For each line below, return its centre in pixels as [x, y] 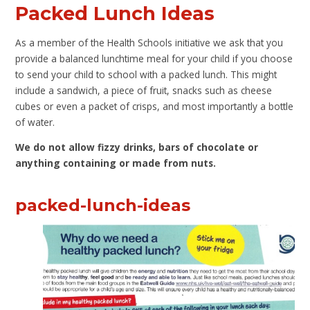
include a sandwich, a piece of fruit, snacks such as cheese [144, 90]
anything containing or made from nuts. [116, 163]
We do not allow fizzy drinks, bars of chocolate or [137, 147]
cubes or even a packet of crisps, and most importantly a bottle [155, 106]
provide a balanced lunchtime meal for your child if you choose [154, 58]
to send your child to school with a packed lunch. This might [146, 74]
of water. [35, 122]
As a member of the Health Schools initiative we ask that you [149, 42]
